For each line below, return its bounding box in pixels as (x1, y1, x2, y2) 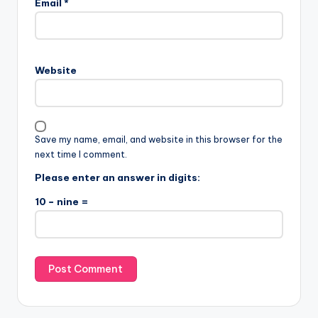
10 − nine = (35, 195, 89, 209)
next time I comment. (35, 149, 127, 160)
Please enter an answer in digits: (35, 171, 200, 185)
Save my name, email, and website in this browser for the (35, 134, 283, 146)
